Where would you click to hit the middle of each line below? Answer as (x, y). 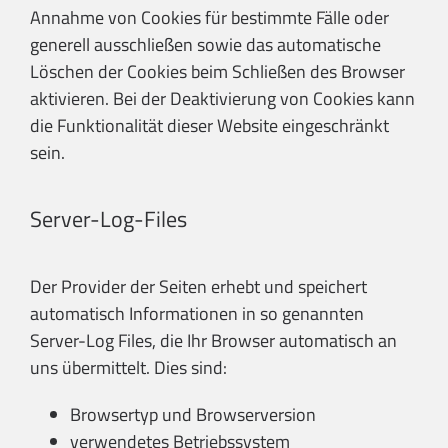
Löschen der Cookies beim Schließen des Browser (217, 72)
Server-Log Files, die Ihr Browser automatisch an (213, 341)
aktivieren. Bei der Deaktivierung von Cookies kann (222, 99)
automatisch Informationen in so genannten (197, 314)
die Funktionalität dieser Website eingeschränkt (209, 126)
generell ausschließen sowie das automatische (205, 45)
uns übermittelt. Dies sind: (128, 368)
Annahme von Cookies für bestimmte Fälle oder (209, 18)
